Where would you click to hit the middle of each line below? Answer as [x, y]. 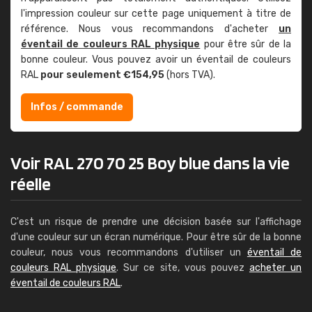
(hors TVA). [190, 75]
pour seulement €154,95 [102, 75]
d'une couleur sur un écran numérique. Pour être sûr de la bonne [156, 237]
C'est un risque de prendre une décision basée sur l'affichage [156, 222]
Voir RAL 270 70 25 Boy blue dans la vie [150, 163]
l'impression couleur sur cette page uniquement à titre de [156, 14]
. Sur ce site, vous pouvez [183, 268]
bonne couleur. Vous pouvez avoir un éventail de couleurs [156, 60]
